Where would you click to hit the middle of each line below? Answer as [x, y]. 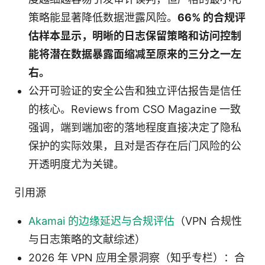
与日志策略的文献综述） [87, 240]
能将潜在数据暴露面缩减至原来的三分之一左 [135, 54]
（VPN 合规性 [208, 221]
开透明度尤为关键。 [76, 164]
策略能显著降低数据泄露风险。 [103, 18]
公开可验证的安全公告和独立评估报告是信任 [135, 91]
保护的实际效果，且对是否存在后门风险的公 [135, 146]
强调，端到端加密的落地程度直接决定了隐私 [135, 128]
